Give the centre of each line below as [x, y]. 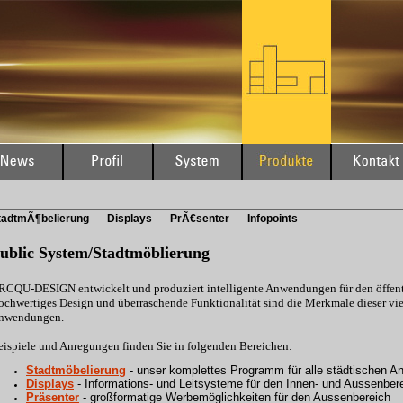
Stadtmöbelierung [76, 370]
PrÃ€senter [200, 219]
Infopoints [273, 219]
